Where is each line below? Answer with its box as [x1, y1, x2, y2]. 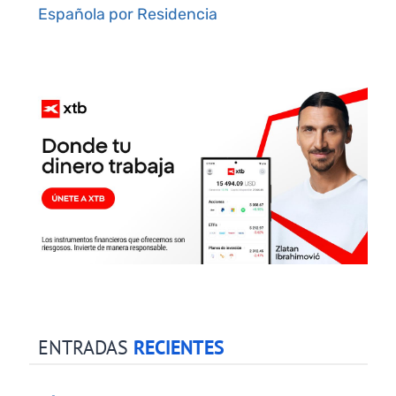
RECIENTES [127, 335, 225, 361]
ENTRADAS [37, 335, 128, 361]
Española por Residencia [37, 4, 217, 23]
